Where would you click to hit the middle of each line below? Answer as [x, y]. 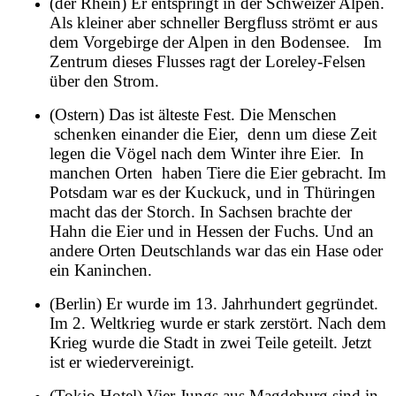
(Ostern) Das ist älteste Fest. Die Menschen [193, 114]
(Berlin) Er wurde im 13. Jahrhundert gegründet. [214, 303]
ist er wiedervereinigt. [122, 362]
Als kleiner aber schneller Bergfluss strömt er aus [213, 22]
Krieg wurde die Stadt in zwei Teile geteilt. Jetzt [210, 342]
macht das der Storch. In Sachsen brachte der [201, 211]
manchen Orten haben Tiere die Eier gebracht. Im [218, 172]
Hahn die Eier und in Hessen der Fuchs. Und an [212, 231]
